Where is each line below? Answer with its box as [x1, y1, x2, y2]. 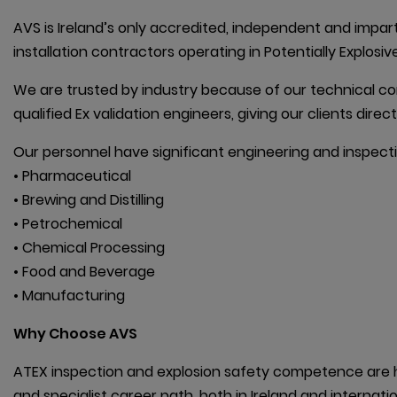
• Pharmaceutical [13, 166, 131, 187]
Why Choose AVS [13, 323, 137, 345]
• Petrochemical [13, 214, 122, 235]
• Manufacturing [13, 285, 125, 307]
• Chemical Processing [13, 237, 165, 259]
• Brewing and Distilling [13, 190, 164, 211]
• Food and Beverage [13, 261, 155, 283]
